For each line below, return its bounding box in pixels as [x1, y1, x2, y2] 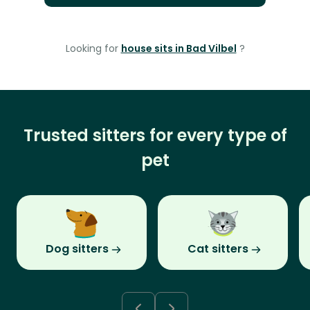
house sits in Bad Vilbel [120, 42, 237, 56]
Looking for [65, 42, 121, 56]
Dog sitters [45, 241, 109, 257]
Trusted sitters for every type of [23, 124, 287, 147]
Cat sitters [188, 241, 248, 257]
